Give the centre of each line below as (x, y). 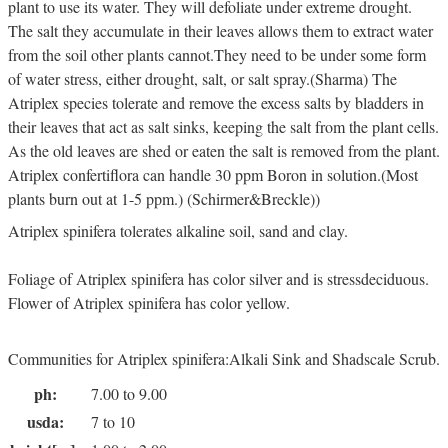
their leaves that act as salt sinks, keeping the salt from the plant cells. (223, 126)
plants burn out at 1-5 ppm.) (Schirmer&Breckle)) (164, 198)
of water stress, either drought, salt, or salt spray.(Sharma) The (202, 78)
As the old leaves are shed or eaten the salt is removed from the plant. (224, 150)
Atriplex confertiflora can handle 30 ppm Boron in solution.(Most (213, 174)
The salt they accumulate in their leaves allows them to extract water (220, 30)
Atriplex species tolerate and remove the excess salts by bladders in (216, 102)
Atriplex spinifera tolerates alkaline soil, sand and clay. (178, 230)
